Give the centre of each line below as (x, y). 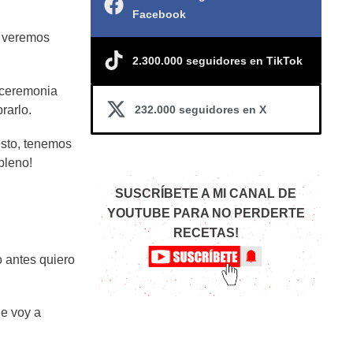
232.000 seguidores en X (200, 109)
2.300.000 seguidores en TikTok (217, 60)
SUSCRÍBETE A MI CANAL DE (206, 193)
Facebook (159, 14)
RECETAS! (206, 233)
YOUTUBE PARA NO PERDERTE (206, 213)
